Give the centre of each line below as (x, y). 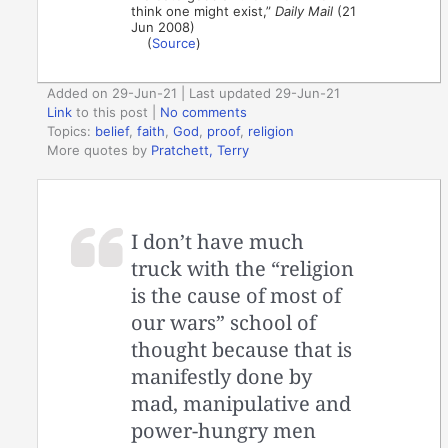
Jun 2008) (163, 26)
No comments (204, 112)
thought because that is (242, 349)
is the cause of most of (236, 295)
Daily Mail (304, 10)
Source (174, 42)
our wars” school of (224, 322)
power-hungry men (224, 430)
